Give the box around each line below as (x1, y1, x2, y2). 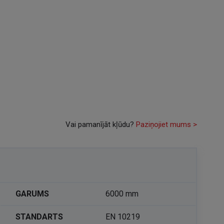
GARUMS (15, 189, 49, 198)
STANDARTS (15, 212, 63, 221)
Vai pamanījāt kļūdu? (65, 120, 134, 129)
